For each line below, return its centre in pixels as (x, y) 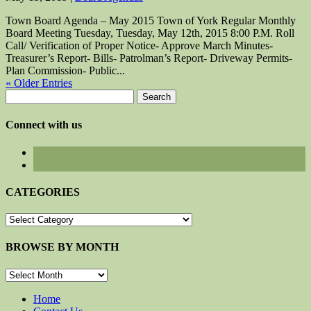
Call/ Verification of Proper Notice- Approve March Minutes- (139, 46)
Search (20, 95)
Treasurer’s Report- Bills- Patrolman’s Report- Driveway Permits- (149, 58)
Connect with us (44, 125)
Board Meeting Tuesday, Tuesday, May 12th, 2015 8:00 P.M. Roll (150, 33)
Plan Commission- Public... (65, 71)
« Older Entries (39, 83)
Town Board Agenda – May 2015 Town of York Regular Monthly (151, 21)
